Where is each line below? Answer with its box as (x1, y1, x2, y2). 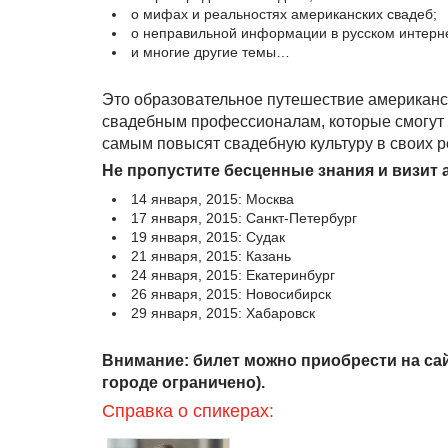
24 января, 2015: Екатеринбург (131, 267, 335, 283)
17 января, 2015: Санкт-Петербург (131, 210, 357, 226)
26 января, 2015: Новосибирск (131, 286, 331, 302)
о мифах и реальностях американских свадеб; (131, 6, 437, 22)
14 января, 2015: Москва (131, 191, 294, 207)
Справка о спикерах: (102, 401, 274, 421)
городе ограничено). (102, 374, 265, 391)
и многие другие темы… (131, 44, 290, 60)
